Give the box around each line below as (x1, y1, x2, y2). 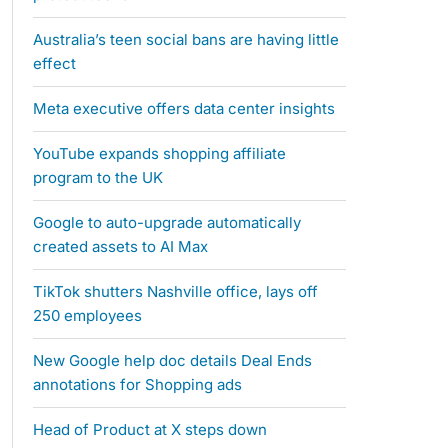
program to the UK (32, 168, 163, 188)
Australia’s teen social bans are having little (32, 30, 339, 50)
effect (32, 54, 76, 74)
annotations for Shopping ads (32, 375, 242, 395)
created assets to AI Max (32, 237, 208, 257)
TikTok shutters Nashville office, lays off (32, 282, 318, 302)
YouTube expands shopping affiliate (32, 144, 286, 164)
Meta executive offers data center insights (32, 99, 335, 119)
